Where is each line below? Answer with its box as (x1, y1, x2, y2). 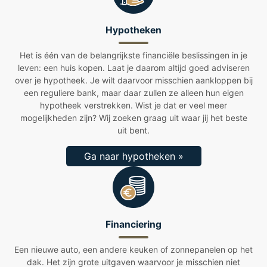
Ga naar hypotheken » (83, 150, 184, 162)
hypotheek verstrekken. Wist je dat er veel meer (40, 100, 227, 110)
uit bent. (117, 125, 150, 135)
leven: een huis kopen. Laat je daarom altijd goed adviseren (17, 62, 250, 73)
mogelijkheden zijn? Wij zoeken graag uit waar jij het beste (20, 112, 247, 123)
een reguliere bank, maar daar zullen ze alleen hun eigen (23, 87, 244, 98)
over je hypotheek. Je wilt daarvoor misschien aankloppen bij (14, 74, 253, 85)
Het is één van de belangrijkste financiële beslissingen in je (20, 49, 247, 60)
